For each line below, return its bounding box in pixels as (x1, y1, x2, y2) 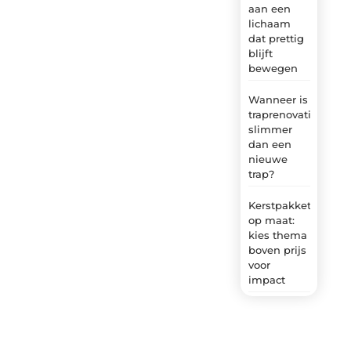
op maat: (248, 213, 295, 226)
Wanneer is (248, 92, 308, 106)
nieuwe (248, 152, 288, 165)
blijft (248, 46, 273, 60)
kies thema (248, 228, 307, 241)
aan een (248, 2, 291, 15)
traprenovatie (248, 107, 317, 121)
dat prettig (248, 31, 304, 45)
